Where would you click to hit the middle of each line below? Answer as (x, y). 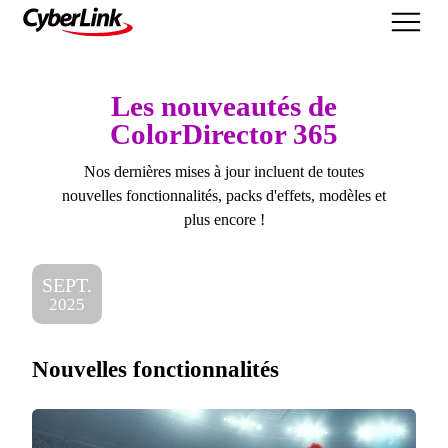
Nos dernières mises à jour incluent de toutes (224, 171)
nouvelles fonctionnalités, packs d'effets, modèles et (224, 195)
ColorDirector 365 (224, 134)
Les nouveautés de (224, 106)
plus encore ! (224, 219)
